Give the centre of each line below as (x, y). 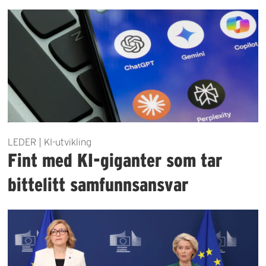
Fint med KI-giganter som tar (115, 160)
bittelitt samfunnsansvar (98, 184)
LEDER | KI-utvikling (50, 142)
